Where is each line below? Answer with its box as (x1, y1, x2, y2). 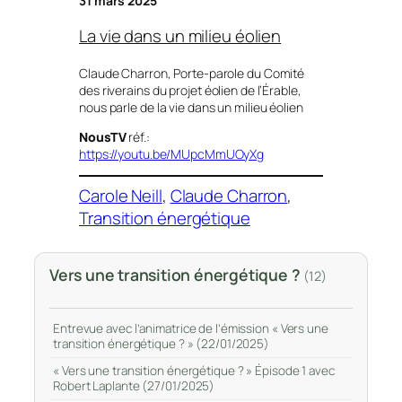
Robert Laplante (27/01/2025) (53, 377, 215, 394)
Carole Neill (79, 184, 162, 208)
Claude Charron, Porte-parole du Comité (79, 64, 305, 82)
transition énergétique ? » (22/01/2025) (53, 335, 270, 352)
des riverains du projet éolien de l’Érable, (79, 81, 301, 99)
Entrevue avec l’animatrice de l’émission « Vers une (53, 319, 328, 336)
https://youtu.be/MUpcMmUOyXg (79, 144, 265, 162)
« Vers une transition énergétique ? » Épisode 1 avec (53, 362, 335, 379)
